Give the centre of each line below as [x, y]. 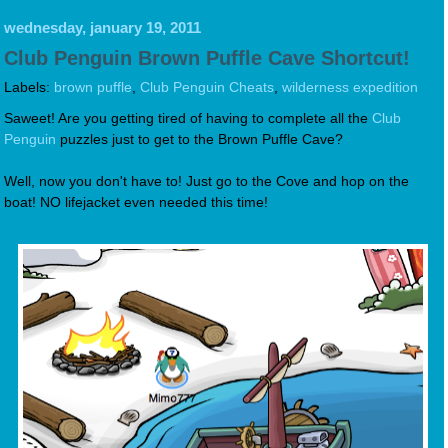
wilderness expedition [350, 87]
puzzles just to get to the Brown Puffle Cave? [199, 139]
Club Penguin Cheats [207, 87]
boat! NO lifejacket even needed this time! [136, 202]
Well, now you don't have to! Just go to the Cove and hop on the [206, 181]
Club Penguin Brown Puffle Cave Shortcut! [207, 57]
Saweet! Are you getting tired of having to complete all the [188, 118]
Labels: [29, 87]
